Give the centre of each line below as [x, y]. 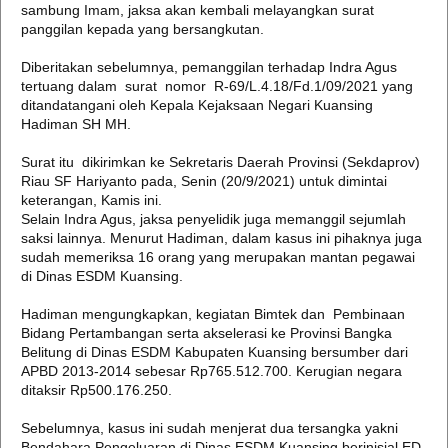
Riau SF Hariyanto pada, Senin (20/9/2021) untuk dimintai [204, 181]
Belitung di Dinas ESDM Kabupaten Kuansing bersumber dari [214, 352]
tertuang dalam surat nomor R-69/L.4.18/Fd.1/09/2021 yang [217, 86]
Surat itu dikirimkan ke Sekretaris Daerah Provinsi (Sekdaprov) [220, 162]
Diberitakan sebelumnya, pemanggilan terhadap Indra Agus [209, 67]
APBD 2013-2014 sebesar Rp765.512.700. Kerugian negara [211, 371]
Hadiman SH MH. [76, 124]
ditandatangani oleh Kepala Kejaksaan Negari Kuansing [197, 105]
